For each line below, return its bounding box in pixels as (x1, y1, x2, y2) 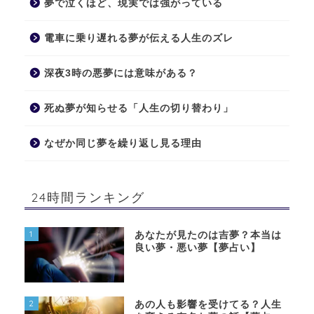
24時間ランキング (32, 189, 145, 205)
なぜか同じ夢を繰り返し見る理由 (44, 137, 202, 149)
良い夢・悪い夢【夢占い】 (135, 242, 261, 253)
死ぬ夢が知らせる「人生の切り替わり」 (44, 102, 233, 114)
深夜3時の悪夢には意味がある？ (44, 67, 198, 78)
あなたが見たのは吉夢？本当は (135, 229, 282, 240)
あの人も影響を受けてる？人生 (135, 299, 282, 310)
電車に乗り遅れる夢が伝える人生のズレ (44, 32, 233, 43)
